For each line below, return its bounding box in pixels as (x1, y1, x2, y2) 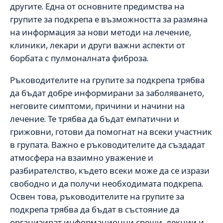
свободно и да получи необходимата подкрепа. (10, 178, 203, 190)
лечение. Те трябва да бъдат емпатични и (10, 113, 179, 125)
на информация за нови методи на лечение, (10, 26, 191, 38)
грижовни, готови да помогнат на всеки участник (10, 126, 212, 138)
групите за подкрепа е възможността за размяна (10, 13, 208, 25)
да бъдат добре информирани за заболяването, (10, 88, 204, 99)
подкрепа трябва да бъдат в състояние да (10, 204, 179, 216)
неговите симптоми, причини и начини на (10, 101, 185, 112)
